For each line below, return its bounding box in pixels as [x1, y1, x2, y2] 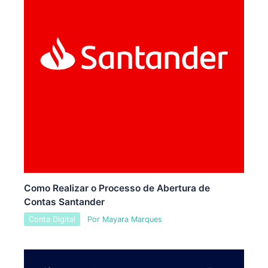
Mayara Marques [102, 215, 162, 224]
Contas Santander [23, 196, 105, 208]
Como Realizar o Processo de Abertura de [23, 182, 210, 194]
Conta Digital [28, 215, 75, 224]
